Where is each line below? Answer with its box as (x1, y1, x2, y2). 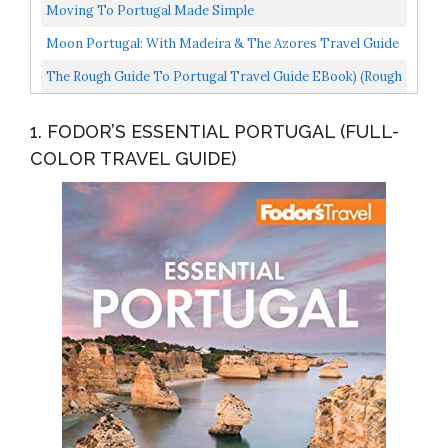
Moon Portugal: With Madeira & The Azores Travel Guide (46, 34, 399, 52)
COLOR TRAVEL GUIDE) (30, 147, 236, 169)
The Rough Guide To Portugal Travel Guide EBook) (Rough (46, 67, 402, 85)
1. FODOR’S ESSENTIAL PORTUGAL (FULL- (30, 120, 399, 142)
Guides (46, 95, 89, 113)
